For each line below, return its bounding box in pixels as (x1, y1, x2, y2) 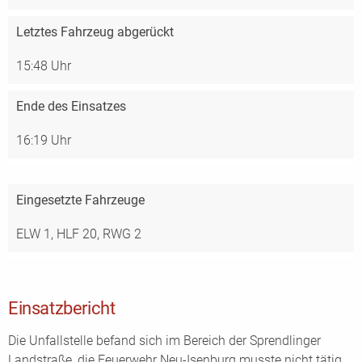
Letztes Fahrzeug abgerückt (16, 24, 174, 40)
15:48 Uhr (16, 58, 71, 74)
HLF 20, (57, 226, 103, 242)
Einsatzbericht (8, 297, 116, 318)
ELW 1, (16, 226, 57, 242)
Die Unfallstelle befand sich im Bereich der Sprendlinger (8, 333, 321, 348)
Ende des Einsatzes (16, 99, 126, 114)
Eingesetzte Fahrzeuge (16, 192, 145, 208)
